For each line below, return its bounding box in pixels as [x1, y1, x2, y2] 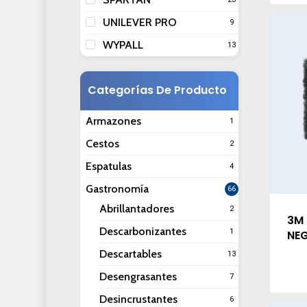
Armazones [85, 114, 141, 127]
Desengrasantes [99, 270, 177, 283]
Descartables [99, 247, 162, 260]
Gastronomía [85, 182, 149, 195]
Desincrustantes [99, 293, 177, 306]
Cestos [85, 137, 119, 150]
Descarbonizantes [99, 225, 186, 238]
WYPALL [102, 38, 143, 51]
